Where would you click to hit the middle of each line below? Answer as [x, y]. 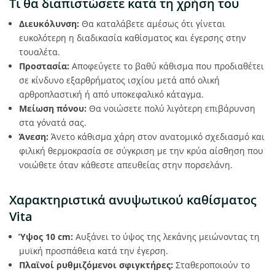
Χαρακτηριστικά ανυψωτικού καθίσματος [133, 200]
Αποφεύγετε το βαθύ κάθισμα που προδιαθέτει [167, 66]
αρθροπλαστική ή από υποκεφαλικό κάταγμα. [111, 94]
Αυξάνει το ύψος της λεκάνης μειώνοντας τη [166, 237]
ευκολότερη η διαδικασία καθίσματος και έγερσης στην [133, 38]
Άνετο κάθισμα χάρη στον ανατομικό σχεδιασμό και [157, 137]
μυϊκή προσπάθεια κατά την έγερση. [94, 251]
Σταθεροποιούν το [211, 265]
